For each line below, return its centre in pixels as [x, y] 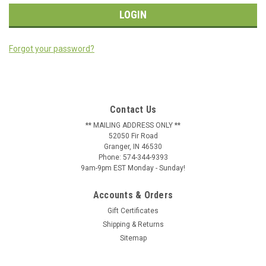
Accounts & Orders [133, 195]
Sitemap [133, 238]
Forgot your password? [52, 48]
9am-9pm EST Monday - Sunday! [133, 168]
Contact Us [133, 109]
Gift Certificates [133, 210]
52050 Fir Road [133, 136]
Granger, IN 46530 [133, 146]
